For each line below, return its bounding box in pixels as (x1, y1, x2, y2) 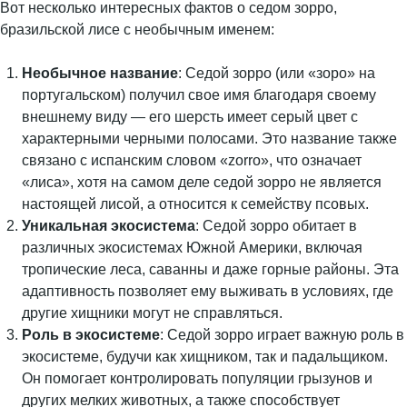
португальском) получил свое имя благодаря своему (22, 87, 376, 103)
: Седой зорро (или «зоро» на (178, 65, 375, 81)
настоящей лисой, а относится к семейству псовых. (22, 196, 369, 212)
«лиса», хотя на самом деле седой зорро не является (22, 174, 382, 190)
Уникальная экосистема (22, 218, 195, 233)
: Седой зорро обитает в (195, 218, 357, 233)
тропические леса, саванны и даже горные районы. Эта (22, 262, 399, 277)
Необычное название (22, 65, 178, 81)
